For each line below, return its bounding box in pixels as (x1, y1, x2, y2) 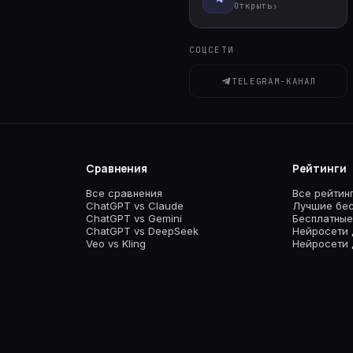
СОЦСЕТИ (189, 44, 234, 55)
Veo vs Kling (85, 237, 146, 250)
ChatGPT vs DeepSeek (85, 225, 199, 237)
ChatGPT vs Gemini (85, 212, 182, 225)
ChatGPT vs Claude (85, 199, 184, 212)
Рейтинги (292, 162, 347, 176)
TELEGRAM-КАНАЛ (232, 76, 317, 87)
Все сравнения (85, 187, 162, 199)
